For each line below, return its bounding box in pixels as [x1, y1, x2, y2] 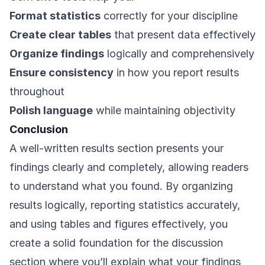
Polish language [9, 104, 93, 117]
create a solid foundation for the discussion [9, 237, 223, 250]
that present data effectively [111, 28, 256, 41]
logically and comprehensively [104, 47, 254, 60]
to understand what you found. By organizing [9, 180, 233, 193]
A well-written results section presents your [9, 142, 224, 155]
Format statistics [9, 9, 101, 22]
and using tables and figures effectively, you [9, 218, 228, 231]
